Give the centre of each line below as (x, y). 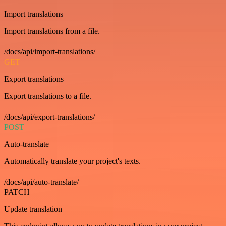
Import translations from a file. (52, 31)
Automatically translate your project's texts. (72, 161)
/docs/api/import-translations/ (50, 51)
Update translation (33, 209)
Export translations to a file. (48, 96)
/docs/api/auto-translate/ (41, 182)
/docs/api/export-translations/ (49, 117)
